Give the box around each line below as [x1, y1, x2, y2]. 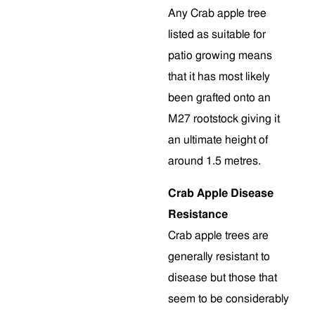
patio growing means [168, 50, 272, 61]
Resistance [168, 209, 228, 220]
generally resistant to [168, 251, 270, 262]
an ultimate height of [168, 134, 268, 146]
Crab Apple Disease [168, 188, 274, 199]
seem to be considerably [168, 293, 289, 304]
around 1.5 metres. [168, 155, 264, 167]
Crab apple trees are [168, 230, 269, 241]
